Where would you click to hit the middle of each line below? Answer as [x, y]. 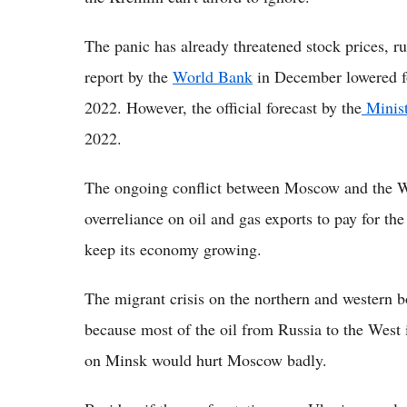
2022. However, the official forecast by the [223, 107]
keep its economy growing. [173, 248]
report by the [129, 76]
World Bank [213, 76]
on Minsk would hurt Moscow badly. [206, 359]
